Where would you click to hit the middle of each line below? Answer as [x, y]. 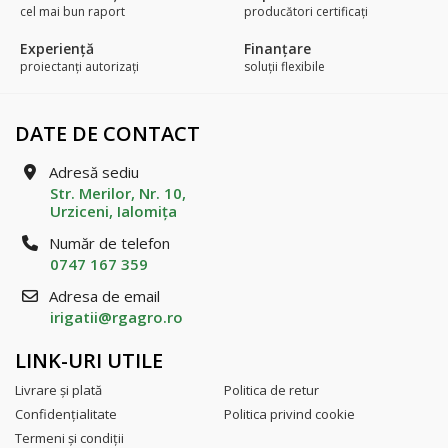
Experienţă [57, 48]
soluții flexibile [284, 66]
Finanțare [277, 48]
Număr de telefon [107, 242]
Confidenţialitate [66, 413]
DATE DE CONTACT [107, 133]
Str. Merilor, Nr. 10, [118, 192]
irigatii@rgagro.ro [116, 316]
